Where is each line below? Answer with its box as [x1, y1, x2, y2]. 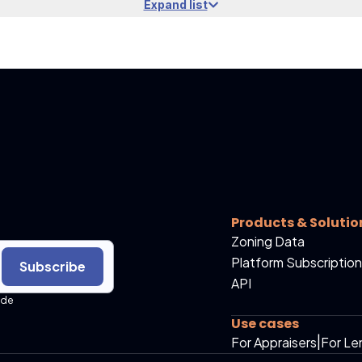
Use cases [231, 314, 299, 333]
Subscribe [19, 258, 86, 275]
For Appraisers [231, 334, 317, 351]
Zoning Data [231, 233, 305, 250]
